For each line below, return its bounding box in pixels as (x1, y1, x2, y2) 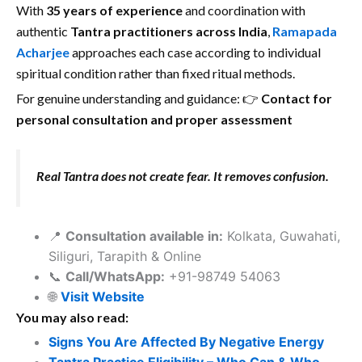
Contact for (261, 90, 332, 107)
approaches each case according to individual (69, 44, 321, 61)
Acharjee (16, 44, 69, 61)
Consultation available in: (65, 228, 223, 245)
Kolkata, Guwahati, (223, 228, 340, 245)
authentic (16, 23, 70, 40)
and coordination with (183, 2, 305, 19)
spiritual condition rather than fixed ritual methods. (16, 65, 295, 82)
